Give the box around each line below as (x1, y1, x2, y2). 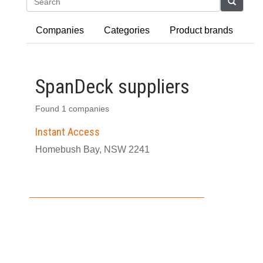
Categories (104, 25, 150, 35)
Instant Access (35, 126, 100, 138)
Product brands (170, 25, 233, 35)
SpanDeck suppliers (35, 75, 190, 98)
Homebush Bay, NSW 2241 (35, 144, 150, 154)
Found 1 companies (35, 104, 109, 113)
